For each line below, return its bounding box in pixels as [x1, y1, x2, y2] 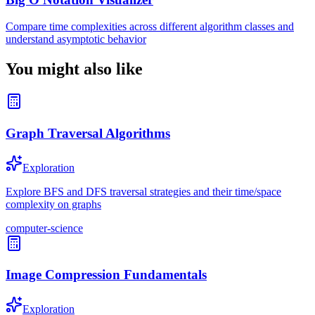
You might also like [6, 60, 143, 79]
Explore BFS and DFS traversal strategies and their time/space [6, 185, 281, 198]
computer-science [6, 221, 83, 234]
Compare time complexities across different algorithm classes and [6, 20, 294, 33]
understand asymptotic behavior [6, 33, 146, 46]
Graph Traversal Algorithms [6, 125, 170, 141]
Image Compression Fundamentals [6, 267, 207, 283]
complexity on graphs [6, 198, 101, 210]
